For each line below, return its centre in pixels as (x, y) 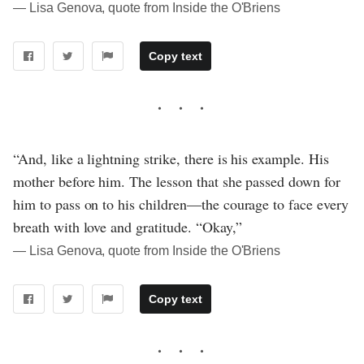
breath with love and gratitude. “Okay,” (128, 226)
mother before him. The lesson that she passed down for (177, 181)
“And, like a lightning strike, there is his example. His (171, 158)
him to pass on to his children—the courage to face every (181, 204)
